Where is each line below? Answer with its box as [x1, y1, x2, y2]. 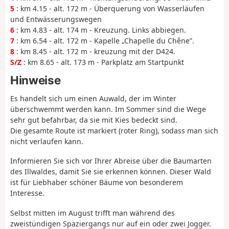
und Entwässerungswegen [10, 14, 102, 24]
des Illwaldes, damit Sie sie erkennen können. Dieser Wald [10, 167, 211, 177]
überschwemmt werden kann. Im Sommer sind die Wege [10, 104, 206, 114]
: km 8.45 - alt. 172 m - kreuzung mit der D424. [14, 46, 175, 56]
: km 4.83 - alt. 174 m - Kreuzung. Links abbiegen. [14, 25, 186, 35]
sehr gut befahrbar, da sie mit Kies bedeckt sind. [10, 114, 177, 125]
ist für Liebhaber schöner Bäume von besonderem [10, 177, 183, 188]
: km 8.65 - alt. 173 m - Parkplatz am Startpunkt [21, 57, 184, 67]
